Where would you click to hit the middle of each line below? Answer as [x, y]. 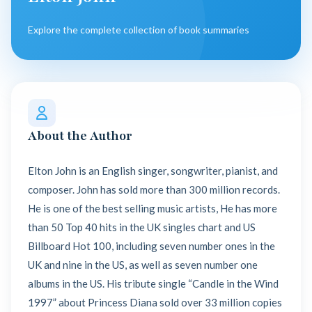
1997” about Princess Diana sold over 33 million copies [155, 302]
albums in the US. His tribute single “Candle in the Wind [153, 283]
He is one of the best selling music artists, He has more [153, 208]
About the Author [80, 136]
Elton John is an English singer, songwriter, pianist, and [153, 171]
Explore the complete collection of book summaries [139, 30]
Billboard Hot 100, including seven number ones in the [151, 246]
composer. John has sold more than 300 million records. [154, 189]
